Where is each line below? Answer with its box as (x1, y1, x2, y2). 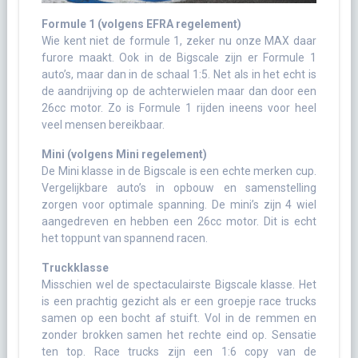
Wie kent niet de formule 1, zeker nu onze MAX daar (41, 34, 317, 47)
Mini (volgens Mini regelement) (41, 147, 207, 161)
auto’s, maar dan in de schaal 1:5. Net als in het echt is (41, 67, 317, 81)
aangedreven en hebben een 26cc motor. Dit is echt (41, 214, 317, 228)
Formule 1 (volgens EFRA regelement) (41, 17, 241, 30)
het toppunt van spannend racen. (41, 231, 208, 245)
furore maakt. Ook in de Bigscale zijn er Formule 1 (41, 50, 317, 64)
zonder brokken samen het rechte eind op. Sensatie (41, 328, 317, 341)
